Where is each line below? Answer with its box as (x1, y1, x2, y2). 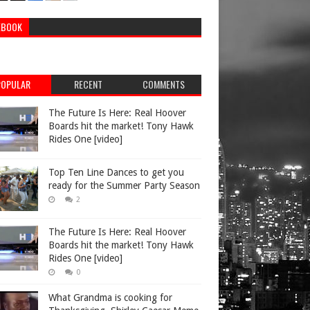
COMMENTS (143, 77, 185, 91)
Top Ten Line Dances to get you (48, 167, 184, 178)
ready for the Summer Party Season (48, 180, 200, 191)
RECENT (74, 77, 103, 91)
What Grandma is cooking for (48, 292, 172, 303)
